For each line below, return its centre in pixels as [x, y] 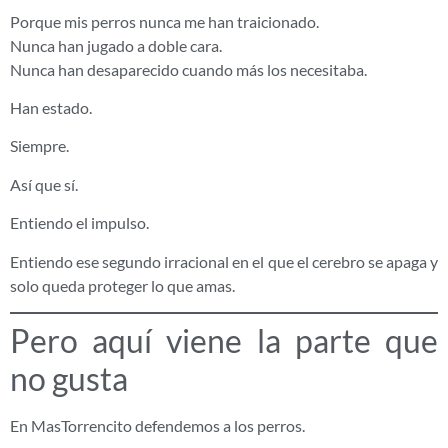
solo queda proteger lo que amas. [122, 285]
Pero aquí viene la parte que [224, 340]
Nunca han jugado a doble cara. [116, 45]
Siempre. [39, 146]
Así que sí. [44, 184]
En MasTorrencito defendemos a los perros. [157, 425]
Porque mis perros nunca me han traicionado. [164, 21]
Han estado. [51, 108]
